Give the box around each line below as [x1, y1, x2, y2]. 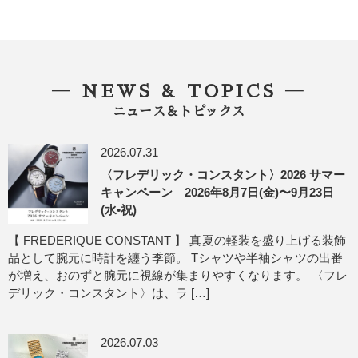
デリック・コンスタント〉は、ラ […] [8, 286, 210, 300]
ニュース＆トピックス [113, 105, 245, 118]
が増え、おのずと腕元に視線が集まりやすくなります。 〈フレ [8, 268, 348, 282]
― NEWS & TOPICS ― [52, 83, 306, 101]
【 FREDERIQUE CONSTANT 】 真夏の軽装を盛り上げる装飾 [8, 233, 346, 247]
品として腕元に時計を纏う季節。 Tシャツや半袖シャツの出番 [8, 251, 343, 265]
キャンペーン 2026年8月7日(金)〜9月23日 [101, 185, 335, 199]
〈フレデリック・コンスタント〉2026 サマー [101, 168, 346, 181]
